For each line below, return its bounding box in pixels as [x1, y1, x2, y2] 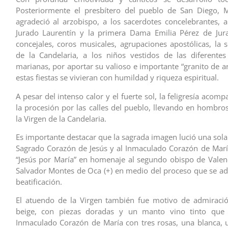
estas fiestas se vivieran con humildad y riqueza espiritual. [15, 72, 219, 83]
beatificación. [15, 177, 62, 187]
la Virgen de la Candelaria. [15, 113, 106, 124]
